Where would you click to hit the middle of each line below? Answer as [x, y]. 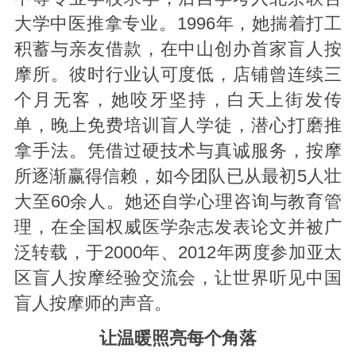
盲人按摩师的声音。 [93, 304]
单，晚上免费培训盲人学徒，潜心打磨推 [178, 126]
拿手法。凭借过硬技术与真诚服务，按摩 [178, 151]
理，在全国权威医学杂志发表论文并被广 [178, 228]
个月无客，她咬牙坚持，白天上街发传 [178, 101]
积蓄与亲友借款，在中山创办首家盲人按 [178, 50]
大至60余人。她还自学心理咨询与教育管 [178, 202]
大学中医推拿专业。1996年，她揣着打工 [178, 24]
